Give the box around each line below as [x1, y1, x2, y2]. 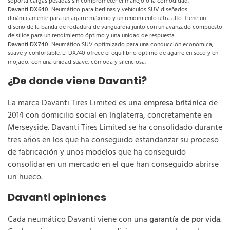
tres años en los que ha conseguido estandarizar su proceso [8, 133, 219, 147]
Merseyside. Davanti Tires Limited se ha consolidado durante [8, 121, 222, 135]
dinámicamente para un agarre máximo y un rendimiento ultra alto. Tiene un [8, 13, 206, 24]
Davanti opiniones [8, 190, 106, 204]
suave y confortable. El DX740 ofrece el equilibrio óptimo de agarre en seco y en [8, 48, 218, 59]
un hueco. [8, 170, 43, 184]
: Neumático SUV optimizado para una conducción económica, [48, 40, 214, 50]
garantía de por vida [149, 213, 220, 226]
